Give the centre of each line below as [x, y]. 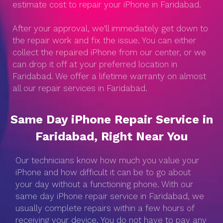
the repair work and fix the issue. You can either [104, 40]
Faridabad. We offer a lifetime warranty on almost [109, 76]
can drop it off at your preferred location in [95, 64]
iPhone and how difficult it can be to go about [103, 172]
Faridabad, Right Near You [112, 136]
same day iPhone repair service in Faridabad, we [110, 196]
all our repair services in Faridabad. [80, 88]
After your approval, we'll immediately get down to [110, 28]
